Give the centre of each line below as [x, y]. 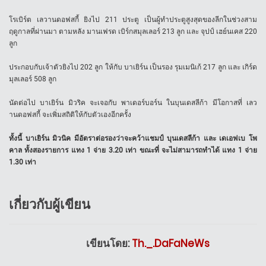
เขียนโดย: [109, 244]
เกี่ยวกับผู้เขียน [50, 205]
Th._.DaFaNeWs [171, 244]
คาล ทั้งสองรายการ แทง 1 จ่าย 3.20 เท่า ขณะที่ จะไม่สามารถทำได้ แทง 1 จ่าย [133, 151]
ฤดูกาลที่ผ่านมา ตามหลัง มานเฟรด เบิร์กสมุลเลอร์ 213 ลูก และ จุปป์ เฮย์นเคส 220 [133, 32]
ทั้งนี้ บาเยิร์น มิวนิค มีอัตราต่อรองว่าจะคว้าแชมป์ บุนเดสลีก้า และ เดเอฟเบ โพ [133, 139]
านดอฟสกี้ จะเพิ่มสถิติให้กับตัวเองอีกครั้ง [70, 115]
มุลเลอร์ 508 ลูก [33, 79]
